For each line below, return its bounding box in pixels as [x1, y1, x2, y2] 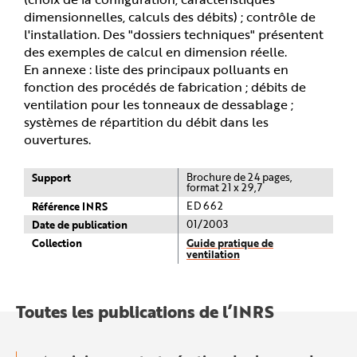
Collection [32, 234, 82, 250]
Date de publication [32, 216, 127, 232]
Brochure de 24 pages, [186, 169, 292, 184]
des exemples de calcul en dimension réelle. [24, 41, 287, 61]
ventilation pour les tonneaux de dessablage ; [24, 94, 293, 113]
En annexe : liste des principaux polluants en [24, 59, 288, 78]
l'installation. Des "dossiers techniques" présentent [24, 24, 324, 43]
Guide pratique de [186, 234, 273, 250]
